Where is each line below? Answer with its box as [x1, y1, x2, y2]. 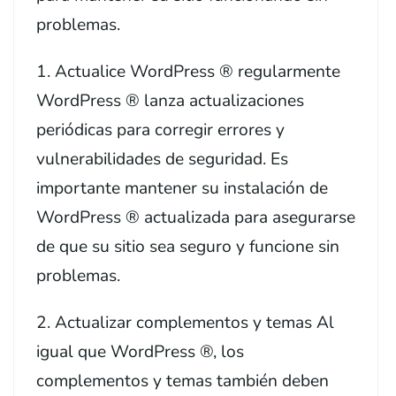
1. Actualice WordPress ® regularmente [36, 59, 340, 83]
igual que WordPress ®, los [36, 339, 244, 363]
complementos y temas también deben [36, 369, 329, 392]
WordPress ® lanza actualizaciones [36, 88, 304, 112]
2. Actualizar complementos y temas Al [36, 310, 334, 334]
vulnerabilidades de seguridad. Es [36, 147, 288, 171]
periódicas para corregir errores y [36, 118, 285, 141]
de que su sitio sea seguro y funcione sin [36, 234, 339, 258]
